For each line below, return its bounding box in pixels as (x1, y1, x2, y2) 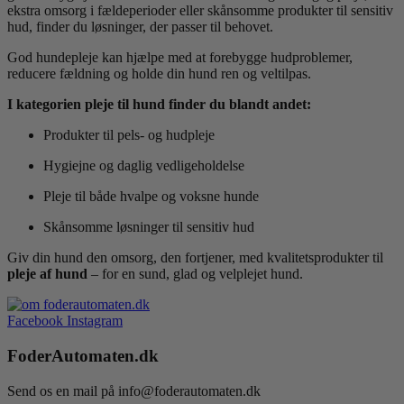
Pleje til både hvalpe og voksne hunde (43, 188, 259, 205)
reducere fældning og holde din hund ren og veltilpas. (7, 66, 311, 82)
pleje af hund (7, 266, 87, 282)
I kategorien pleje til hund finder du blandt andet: (7, 96, 311, 113)
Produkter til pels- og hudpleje (43, 127, 215, 143)
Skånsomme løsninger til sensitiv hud (43, 219, 254, 235)
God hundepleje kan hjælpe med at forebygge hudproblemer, (7, 50, 353, 66)
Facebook (7, 313, 63, 329)
